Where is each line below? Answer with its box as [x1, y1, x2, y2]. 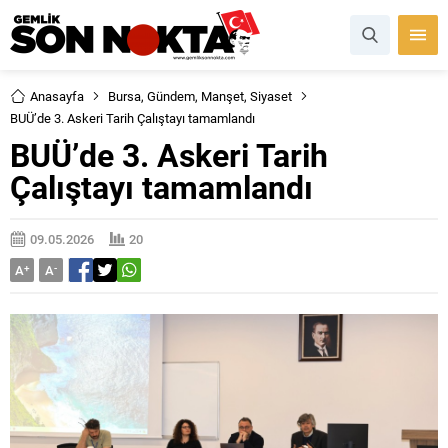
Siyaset [250, 87, 292, 105]
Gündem [147, 87, 195, 105]
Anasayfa [30, 87, 84, 105]
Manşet [201, 87, 244, 105]
